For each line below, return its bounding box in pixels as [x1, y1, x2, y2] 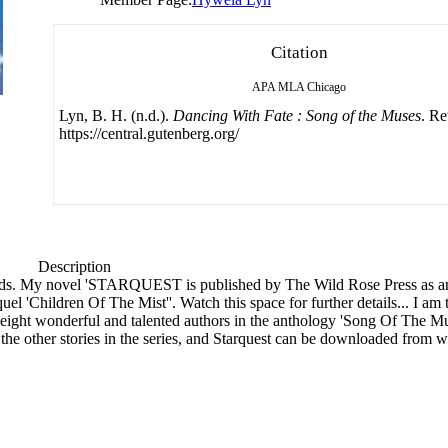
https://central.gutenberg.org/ [59, 124, 239, 142]
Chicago [307, 79, 346, 94]
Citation [270, 42, 328, 62]
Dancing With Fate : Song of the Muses [173, 106, 421, 124]
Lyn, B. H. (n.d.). [59, 106, 173, 124]
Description [38, 257, 111, 275]
